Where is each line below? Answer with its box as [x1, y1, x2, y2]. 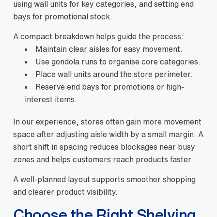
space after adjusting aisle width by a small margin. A [13, 130, 203, 139]
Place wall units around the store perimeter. [35, 70, 193, 78]
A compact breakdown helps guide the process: [13, 32, 184, 41]
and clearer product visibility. [13, 188, 118, 196]
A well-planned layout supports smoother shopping [13, 175, 196, 184]
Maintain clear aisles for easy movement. [35, 45, 183, 53]
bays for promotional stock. [13, 13, 112, 21]
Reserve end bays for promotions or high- [35, 83, 184, 91]
